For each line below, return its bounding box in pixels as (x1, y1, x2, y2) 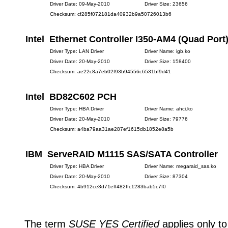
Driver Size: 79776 (145, 116, 188, 122)
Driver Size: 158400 (145, 59, 191, 64)
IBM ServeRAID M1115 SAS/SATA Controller (25, 149, 218, 159)
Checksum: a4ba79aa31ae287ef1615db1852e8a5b (50, 126, 174, 132)
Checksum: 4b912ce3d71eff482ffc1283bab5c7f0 (50, 184, 166, 189)
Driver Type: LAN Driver (50, 48, 104, 54)
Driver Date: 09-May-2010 (50, 1, 110, 7)
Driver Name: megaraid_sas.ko (145, 163, 216, 169)
